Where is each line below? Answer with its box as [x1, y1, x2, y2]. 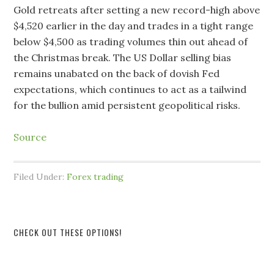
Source [13, 131, 47, 143]
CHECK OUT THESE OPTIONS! [13, 226, 122, 239]
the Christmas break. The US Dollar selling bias [13, 51, 232, 64]
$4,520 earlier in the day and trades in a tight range [13, 20, 254, 32]
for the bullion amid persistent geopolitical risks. [13, 99, 241, 111]
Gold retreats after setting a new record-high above [13, 4, 261, 16]
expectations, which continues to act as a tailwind [13, 83, 247, 95]
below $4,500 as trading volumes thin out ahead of [13, 35, 248, 48]
